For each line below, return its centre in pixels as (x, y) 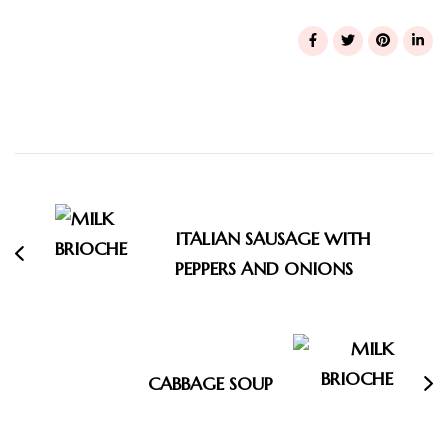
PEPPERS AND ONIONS (264, 268)
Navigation (102, 156)
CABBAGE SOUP (210, 383)
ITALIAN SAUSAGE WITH (273, 238)
